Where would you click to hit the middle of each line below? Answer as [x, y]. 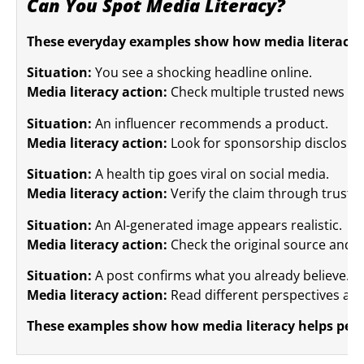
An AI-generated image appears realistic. [217, 225]
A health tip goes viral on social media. [210, 174]
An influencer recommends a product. [210, 123]
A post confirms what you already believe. [221, 276]
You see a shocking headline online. [202, 73]
